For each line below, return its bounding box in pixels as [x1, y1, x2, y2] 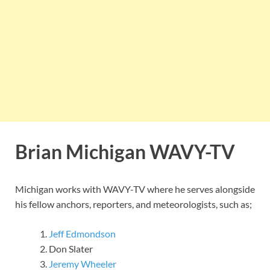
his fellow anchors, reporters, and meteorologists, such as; [15, 198, 252, 210]
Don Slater [49, 242, 93, 254]
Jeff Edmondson [49, 227, 116, 239]
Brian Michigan [15, 140, 149, 164]
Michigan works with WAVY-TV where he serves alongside [15, 183, 255, 195]
